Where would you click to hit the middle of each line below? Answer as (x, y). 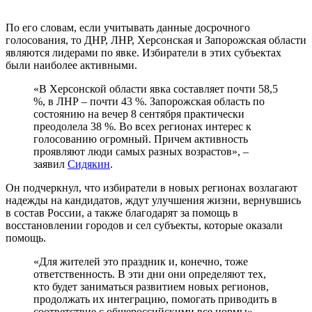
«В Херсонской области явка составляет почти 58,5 (156, 88)
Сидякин (89, 164)
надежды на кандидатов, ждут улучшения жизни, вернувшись (153, 200)
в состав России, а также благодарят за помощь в (122, 212)
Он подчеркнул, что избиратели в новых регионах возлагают (151, 187)
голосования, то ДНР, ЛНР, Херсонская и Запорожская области (156, 40)
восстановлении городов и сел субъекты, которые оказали (144, 225)
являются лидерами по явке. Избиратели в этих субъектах (143, 52)
